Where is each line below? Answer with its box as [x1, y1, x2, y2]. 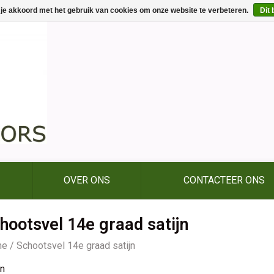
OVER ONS [64, 174, 110, 186]
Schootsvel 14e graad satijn [17, 240, 135, 251]
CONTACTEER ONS [183, 174, 265, 186]
